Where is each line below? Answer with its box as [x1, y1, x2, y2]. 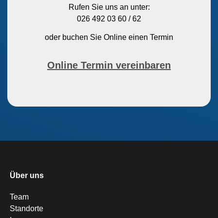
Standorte [10, 204, 43, 213]
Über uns [10, 171, 44, 180]
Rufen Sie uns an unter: [68, 2, 150, 11]
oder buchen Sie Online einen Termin [45, 33, 173, 42]
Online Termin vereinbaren [47, 59, 171, 71]
